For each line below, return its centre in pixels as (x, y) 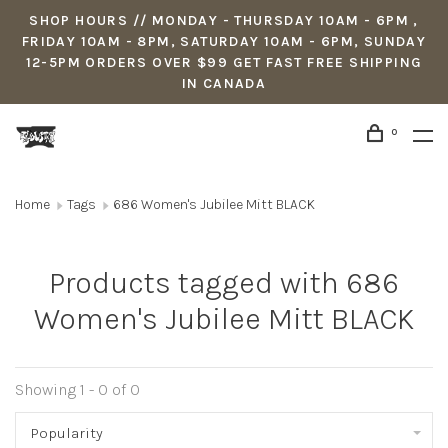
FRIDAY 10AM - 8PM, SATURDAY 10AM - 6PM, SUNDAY (224, 41)
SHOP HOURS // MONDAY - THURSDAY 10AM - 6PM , (224, 20)
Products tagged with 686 (224, 283)
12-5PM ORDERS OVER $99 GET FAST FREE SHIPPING (224, 62)
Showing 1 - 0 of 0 (77, 389)
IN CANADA (224, 83)
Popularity (67, 433)
